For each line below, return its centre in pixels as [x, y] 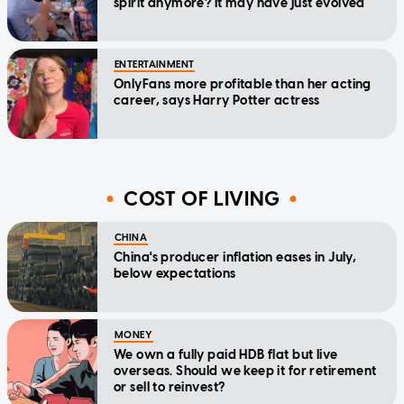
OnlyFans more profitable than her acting [243, 85]
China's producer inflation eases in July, [235, 258]
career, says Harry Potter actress [217, 101]
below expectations [175, 274]
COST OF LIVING [202, 198]
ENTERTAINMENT [155, 65]
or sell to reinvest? [170, 388]
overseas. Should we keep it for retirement [245, 372]
